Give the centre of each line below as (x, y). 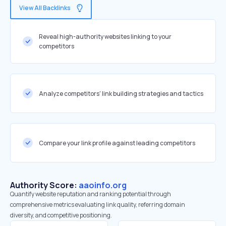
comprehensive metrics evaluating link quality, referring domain (98, 205)
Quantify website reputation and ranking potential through (91, 194)
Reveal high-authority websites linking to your (105, 37)
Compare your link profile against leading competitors (117, 143)
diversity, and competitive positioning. (61, 215)
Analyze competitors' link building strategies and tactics (121, 93)
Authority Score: (44, 185)
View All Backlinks (45, 8)
